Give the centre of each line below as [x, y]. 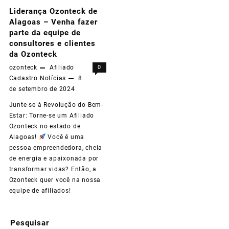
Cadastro [23, 78]
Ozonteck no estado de [45, 126]
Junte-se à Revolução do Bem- [56, 105]
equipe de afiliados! [40, 190]
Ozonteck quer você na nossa [55, 180]
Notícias [53, 78]
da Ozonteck [33, 54]
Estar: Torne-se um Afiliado [52, 115]
